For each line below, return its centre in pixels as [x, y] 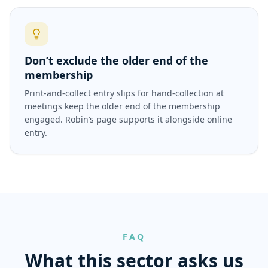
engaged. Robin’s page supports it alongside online [128, 119]
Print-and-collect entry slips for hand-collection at [124, 93]
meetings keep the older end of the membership [122, 106]
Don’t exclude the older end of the [116, 60]
